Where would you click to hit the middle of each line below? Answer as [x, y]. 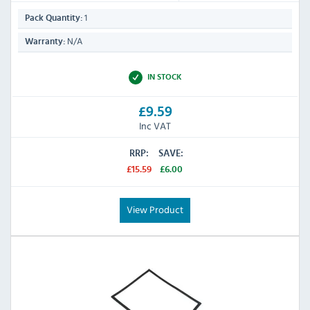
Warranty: [45, 42]
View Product [155, 209]
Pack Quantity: [54, 19]
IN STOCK [164, 77]
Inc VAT [155, 125]
